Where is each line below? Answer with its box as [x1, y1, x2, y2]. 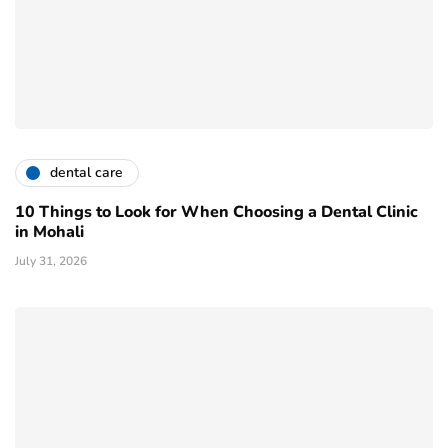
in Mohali [15, 220, 84, 243]
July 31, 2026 [15, 252, 87, 269]
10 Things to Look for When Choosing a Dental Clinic [15, 200, 418, 223]
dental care [50, 163, 123, 183]
